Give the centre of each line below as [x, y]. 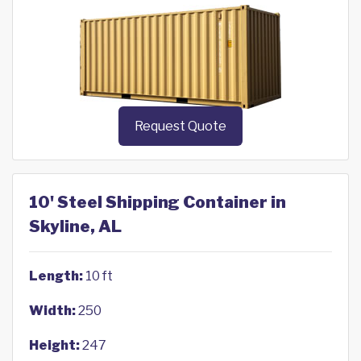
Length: [56, 276]
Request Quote [180, 127]
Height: [54, 346]
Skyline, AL [75, 227]
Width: [52, 311]
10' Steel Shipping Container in [158, 203]
